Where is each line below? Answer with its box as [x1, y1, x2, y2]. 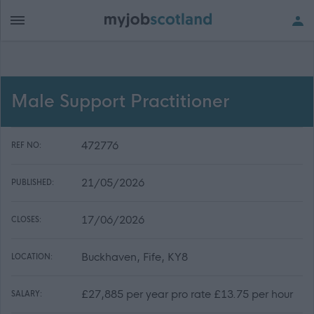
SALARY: [11, 289, 42, 299]
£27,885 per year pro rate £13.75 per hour [81, 287, 293, 301]
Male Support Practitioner [11, 91, 229, 112]
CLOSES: [11, 215, 41, 224]
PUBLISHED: [11, 178, 54, 187]
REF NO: [11, 141, 41, 150]
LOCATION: [11, 252, 53, 261]
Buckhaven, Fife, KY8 [81, 250, 188, 264]
